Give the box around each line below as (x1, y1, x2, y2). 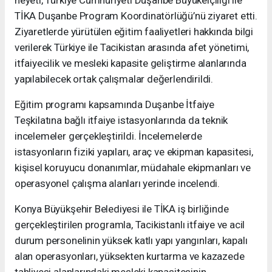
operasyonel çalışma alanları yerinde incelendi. (15, 177, 220, 190)
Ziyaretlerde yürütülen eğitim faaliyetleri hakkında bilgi (15, 25, 254, 38)
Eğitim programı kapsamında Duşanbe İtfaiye (15, 98, 214, 111)
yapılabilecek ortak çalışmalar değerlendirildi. (15, 73, 213, 86)
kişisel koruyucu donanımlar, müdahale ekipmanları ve (15, 161, 251, 174)
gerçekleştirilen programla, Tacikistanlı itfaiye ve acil (15, 219, 245, 231)
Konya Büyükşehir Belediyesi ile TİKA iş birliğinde (15, 203, 229, 216)
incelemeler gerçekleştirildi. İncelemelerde (15, 130, 202, 143)
